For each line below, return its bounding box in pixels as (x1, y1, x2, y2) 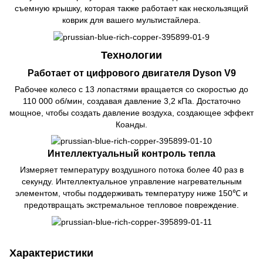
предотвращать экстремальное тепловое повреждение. (24, 200, 239, 210)
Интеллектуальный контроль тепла (48, 148, 215, 159)
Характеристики (9, 247, 93, 259)
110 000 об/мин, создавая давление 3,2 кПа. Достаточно (22, 96, 241, 106)
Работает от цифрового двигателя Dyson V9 (27, 68, 236, 79)
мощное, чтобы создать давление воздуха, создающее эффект (9, 108, 254, 118)
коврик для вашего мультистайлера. (62, 15, 201, 25)
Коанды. (116, 120, 147, 130)
